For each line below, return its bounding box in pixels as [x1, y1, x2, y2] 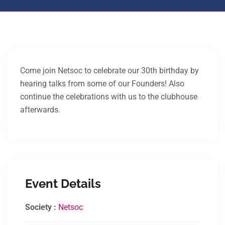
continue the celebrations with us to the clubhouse [20, 92, 197, 101]
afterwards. [20, 105, 60, 115]
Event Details [25, 176, 101, 191]
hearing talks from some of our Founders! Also [20, 79, 184, 88]
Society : [25, 202, 58, 212]
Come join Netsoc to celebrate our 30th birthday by [20, 66, 199, 75]
